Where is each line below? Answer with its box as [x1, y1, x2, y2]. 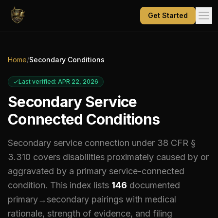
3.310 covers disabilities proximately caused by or [8, 152, 209, 162]
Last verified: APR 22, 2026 [18, 78, 98, 85]
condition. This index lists [8, 180, 109, 190]
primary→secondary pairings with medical [8, 194, 176, 204]
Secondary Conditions [29, 55, 105, 64]
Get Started [148, 11, 188, 19]
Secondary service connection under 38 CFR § [8, 138, 196, 148]
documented [129, 180, 180, 190]
